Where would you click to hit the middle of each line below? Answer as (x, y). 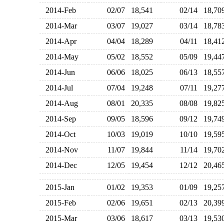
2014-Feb (58, 10)
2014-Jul (57, 88)
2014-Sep (58, 119)
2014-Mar (59, 26)
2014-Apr (59, 41)
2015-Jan (58, 187)
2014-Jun (58, 72)
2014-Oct (58, 134)
